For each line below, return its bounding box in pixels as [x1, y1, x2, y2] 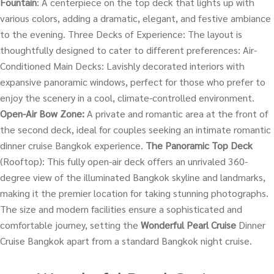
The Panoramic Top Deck [146, 139, 253, 152]
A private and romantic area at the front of [84, 107, 268, 120]
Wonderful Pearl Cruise [141, 218, 236, 232]
